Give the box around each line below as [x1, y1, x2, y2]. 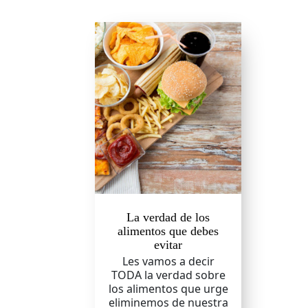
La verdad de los [126, 210, 210, 224]
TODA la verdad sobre [111, 267, 225, 283]
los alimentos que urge [108, 281, 228, 296]
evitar [154, 238, 183, 252]
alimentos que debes [118, 224, 219, 238]
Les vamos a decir [122, 254, 214, 269]
